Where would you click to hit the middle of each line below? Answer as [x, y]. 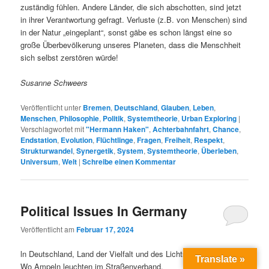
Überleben [219, 150]
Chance [226, 129]
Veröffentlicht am [49, 229]
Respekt [209, 140]
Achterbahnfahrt [181, 129]
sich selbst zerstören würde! [70, 58]
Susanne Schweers [54, 83]
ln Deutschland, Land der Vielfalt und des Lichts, [105, 254]
